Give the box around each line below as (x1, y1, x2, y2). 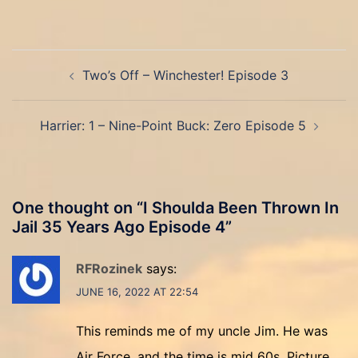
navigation (11, 70, 109, 93)
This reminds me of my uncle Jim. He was (76, 323, 328, 339)
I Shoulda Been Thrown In (143, 198, 339, 217)
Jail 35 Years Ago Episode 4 (12, 217, 225, 237)
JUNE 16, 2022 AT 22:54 (76, 285, 198, 298)
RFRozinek (76, 261, 142, 276)
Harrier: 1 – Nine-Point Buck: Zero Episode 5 (39, 117, 306, 133)
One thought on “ (12, 198, 143, 217)
